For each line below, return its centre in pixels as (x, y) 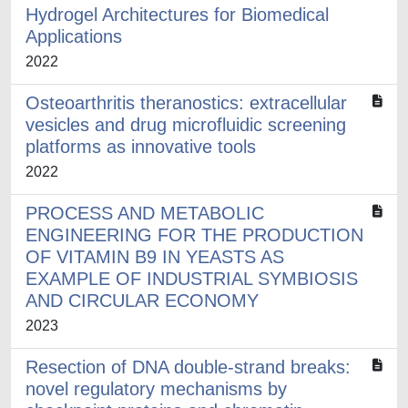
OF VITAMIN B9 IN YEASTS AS (155, 257)
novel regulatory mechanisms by (156, 389)
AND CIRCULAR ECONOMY (142, 301)
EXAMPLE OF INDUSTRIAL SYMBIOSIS (192, 279)
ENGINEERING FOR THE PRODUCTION (194, 235)
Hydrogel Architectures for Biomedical (177, 15)
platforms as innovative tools (141, 147)
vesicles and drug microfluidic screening (186, 125)
